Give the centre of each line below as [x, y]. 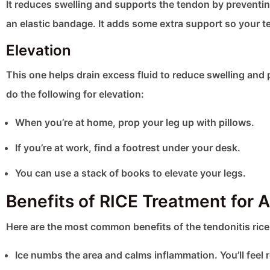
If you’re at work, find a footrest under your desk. [128, 148]
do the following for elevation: [75, 94]
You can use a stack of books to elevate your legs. [130, 173]
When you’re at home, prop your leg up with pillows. [135, 123]
